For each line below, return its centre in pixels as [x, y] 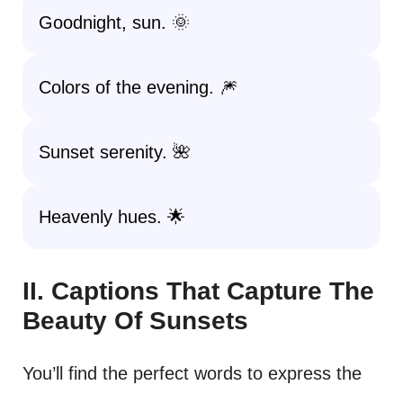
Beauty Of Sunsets [135, 321]
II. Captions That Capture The [198, 291]
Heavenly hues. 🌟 [112, 217]
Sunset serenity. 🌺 [115, 152]
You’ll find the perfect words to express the [192, 373]
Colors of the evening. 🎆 [138, 87]
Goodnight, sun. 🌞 [114, 22]
